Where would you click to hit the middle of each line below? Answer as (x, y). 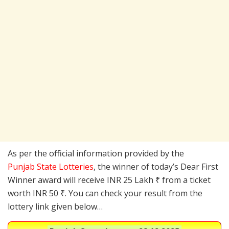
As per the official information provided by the (96, 153)
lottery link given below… (55, 206)
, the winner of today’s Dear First (156, 166)
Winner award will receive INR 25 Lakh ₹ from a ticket (109, 180)
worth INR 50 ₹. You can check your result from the (105, 193)
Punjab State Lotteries (51, 166)
